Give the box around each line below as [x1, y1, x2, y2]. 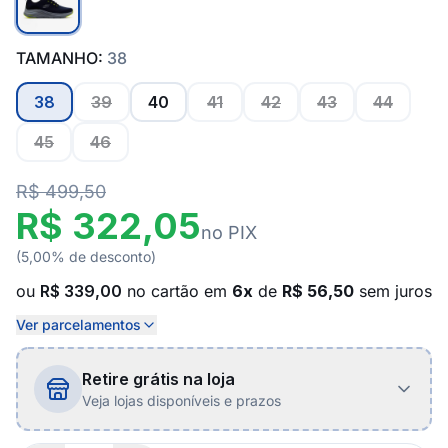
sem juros [354, 281, 432, 301]
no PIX [201, 222, 257, 243]
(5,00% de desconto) [16, 248, 156, 265]
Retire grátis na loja [82, 369, 235, 389]
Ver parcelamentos [16, 316, 141, 333]
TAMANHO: [16, 48, 107, 68]
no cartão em [122, 281, 232, 301]
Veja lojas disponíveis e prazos [82, 392, 281, 409]
